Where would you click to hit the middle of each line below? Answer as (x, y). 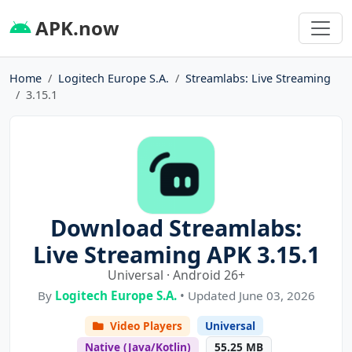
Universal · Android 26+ (176, 275)
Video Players (145, 325)
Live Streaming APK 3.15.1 (176, 254)
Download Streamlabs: (176, 227)
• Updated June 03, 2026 (246, 295)
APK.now (75, 27)
